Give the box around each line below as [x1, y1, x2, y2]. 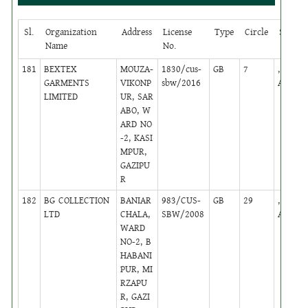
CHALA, [120, 207, 151, 221]
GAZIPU [120, 158, 151, 173]
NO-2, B [120, 234, 152, 249]
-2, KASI [120, 131, 153, 145]
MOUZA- [120, 62, 154, 76]
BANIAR [120, 193, 152, 208]
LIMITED [44, 89, 78, 104]
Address [122, 25, 153, 39]
